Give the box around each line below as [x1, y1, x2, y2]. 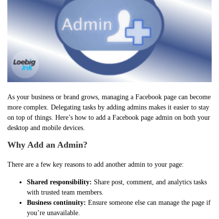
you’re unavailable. [27, 209, 80, 217]
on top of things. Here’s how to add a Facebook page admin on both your [7, 114, 210, 122]
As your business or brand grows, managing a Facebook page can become [7, 93, 211, 101]
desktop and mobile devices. [7, 124, 85, 132]
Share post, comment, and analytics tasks [92, 178, 207, 186]
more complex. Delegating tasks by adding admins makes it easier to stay [7, 104, 209, 111]
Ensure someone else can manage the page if [86, 199, 211, 207]
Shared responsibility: [27, 178, 92, 186]
